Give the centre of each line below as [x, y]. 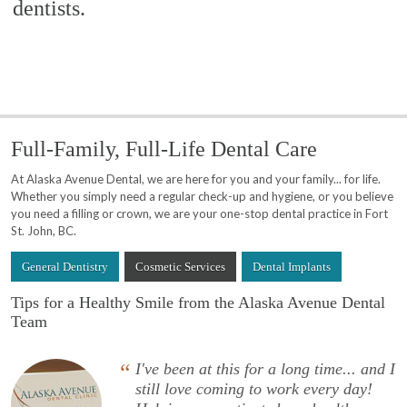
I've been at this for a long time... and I [266, 369]
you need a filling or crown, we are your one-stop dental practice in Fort [200, 214]
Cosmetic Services [181, 267]
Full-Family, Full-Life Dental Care [164, 149]
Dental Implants [292, 267]
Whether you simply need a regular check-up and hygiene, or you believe [203, 197]
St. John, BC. [44, 231]
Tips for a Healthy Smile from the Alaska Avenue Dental [199, 303]
